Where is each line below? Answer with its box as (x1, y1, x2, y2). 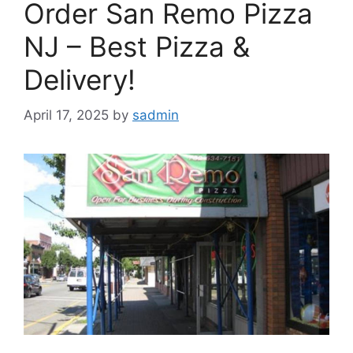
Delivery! (24, 63, 136, 97)
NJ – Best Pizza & (24, 30, 250, 64)
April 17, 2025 (24, 106, 109, 123)
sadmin (132, 106, 179, 123)
